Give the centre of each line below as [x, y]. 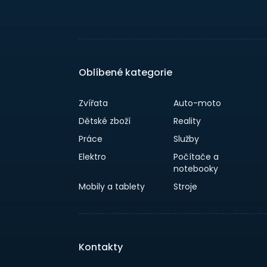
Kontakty [101, 247]
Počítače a [196, 157]
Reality [187, 121]
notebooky [196, 169]
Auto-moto [198, 103]
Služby [187, 139]
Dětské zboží [105, 121]
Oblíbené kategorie [125, 72]
